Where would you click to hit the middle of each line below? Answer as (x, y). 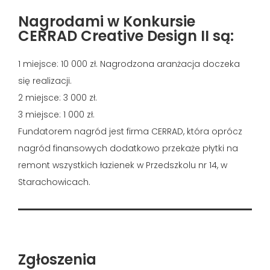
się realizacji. (45, 80)
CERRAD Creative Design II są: (126, 36)
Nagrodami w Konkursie (107, 21)
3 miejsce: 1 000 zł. (56, 114)
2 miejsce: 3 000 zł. (58, 97)
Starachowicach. (54, 182)
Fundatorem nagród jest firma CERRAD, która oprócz (130, 131)
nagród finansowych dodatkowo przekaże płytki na (128, 148)
